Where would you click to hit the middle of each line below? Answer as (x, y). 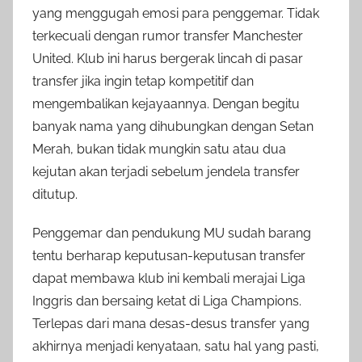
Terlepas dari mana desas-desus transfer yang (171, 323)
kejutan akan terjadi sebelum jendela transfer (166, 171)
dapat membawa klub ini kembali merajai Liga (169, 278)
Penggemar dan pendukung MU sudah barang (172, 233)
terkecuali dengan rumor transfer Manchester (168, 36)
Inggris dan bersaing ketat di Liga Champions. (167, 301)
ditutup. (55, 194)
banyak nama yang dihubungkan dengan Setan (173, 126)
